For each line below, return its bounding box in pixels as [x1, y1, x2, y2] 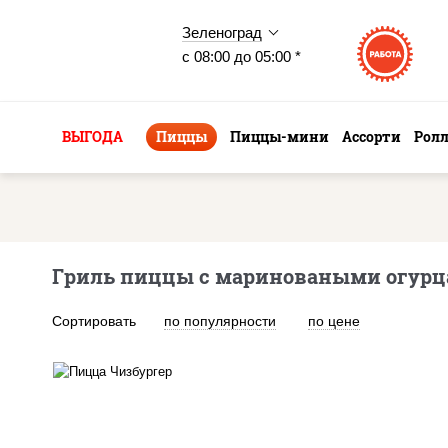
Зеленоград [182, 24, 262, 41]
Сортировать [52, 313, 136, 329]
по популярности [164, 313, 276, 329]
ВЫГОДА [62, 127, 123, 146]
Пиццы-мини [230, 127, 329, 146]
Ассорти [342, 127, 401, 146]
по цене [308, 313, 360, 329]
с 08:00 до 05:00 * [182, 48, 301, 65]
